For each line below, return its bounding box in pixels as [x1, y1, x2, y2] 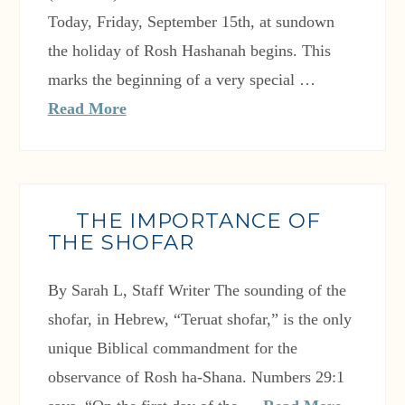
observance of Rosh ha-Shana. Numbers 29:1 [47, 368, 344, 387]
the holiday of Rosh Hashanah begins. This [47, 42, 331, 61]
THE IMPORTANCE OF [75, 208, 321, 234]
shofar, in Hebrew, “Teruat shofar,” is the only [47, 310, 352, 329]
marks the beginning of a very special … [47, 71, 316, 89]
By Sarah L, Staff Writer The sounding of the [47, 281, 346, 300]
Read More [47, 99, 127, 118]
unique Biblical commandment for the [47, 339, 297, 358]
